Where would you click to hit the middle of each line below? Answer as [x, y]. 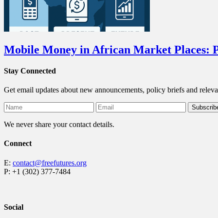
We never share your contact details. [59, 125]
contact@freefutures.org [50, 163]
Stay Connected [30, 71]
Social [14, 207]
